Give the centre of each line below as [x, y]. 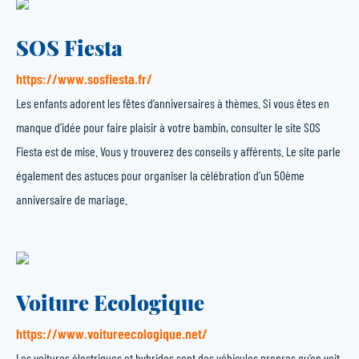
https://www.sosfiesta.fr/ [84, 79]
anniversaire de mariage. [72, 199]
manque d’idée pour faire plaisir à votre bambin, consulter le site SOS [168, 127]
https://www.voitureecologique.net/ [112, 333]
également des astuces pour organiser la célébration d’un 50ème [160, 175]
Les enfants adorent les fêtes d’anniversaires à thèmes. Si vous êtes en [173, 103]
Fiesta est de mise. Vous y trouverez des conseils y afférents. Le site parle [178, 151]
